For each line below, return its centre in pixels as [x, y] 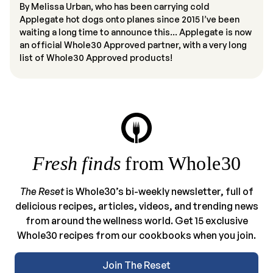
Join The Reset [136, 265]
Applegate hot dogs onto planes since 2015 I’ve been [129, 19]
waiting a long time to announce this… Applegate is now [136, 31]
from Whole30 [181, 163]
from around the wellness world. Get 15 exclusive [136, 220]
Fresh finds [76, 163]
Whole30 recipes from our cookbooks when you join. [136, 235]
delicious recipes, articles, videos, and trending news [136, 206]
